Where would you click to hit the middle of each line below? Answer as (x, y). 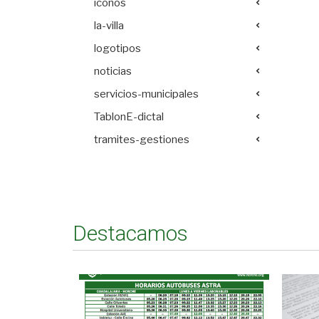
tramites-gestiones (142, 139)
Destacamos (130, 233)
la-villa (109, 25)
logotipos (117, 48)
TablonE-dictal (129, 116)
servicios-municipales (146, 94)
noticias (113, 71)
